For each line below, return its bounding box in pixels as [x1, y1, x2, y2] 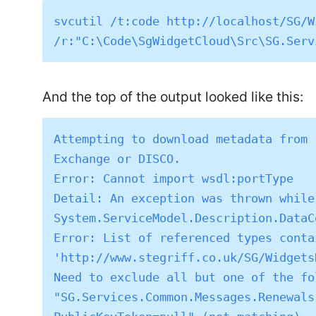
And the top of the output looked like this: [42, 87, 304, 105]
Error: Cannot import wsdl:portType [54, 171, 294, 186]
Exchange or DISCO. [54, 151, 181, 166]
